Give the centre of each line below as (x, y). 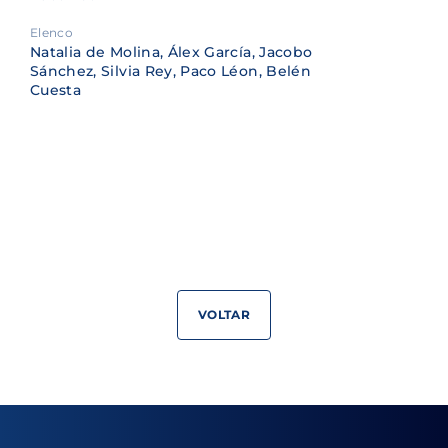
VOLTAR (224, 314)
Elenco (52, 32)
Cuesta (56, 89)
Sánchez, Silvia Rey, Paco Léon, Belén (170, 70)
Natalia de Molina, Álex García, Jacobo (171, 51)
